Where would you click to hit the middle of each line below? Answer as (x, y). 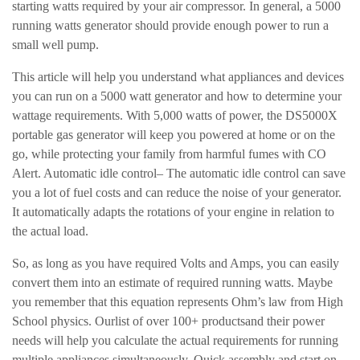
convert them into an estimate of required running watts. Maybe (172, 282)
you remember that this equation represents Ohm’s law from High (178, 302)
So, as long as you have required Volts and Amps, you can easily (176, 263)
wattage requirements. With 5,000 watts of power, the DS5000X (175, 115)
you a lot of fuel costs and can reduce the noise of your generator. (177, 192)
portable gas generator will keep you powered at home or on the (174, 135)
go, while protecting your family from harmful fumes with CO (169, 154)
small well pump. (55, 45)
